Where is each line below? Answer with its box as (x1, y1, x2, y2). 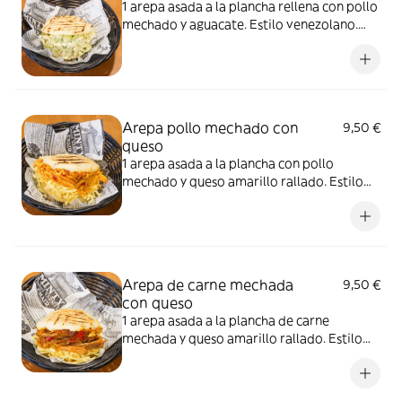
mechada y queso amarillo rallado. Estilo (122, 330, 363, 346)
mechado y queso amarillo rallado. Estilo (122, 173, 363, 189)
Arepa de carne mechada (122, 275, 293, 293)
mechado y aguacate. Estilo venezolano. (122, 16, 358, 32)
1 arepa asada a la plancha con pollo (122, 155, 334, 171)
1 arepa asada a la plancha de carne (122, 312, 329, 328)
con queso (122, 293, 193, 311)
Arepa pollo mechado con (122, 118, 299, 136)
